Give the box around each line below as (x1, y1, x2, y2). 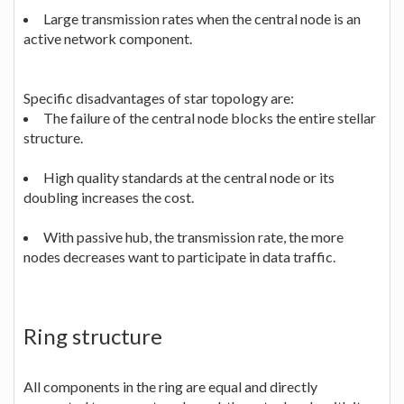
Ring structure (23, 322, 162, 349)
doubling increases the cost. (23, 188, 194, 206)
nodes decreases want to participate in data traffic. (23, 247, 335, 265)
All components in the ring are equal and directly (23, 377, 317, 395)
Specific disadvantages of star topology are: (23, 88, 294, 106)
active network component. (23, 29, 192, 47)
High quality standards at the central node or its (43, 168, 335, 186)
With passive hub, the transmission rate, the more (43, 227, 344, 245)
